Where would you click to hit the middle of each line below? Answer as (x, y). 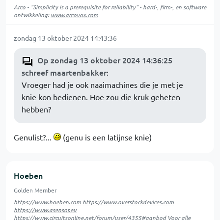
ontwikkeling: (32, 15)
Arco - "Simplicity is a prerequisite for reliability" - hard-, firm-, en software (110, 7)
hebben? (36, 109)
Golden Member (35, 190)
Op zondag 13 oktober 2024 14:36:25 (105, 60)
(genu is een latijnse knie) (106, 137)
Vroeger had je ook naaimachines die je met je (102, 84)
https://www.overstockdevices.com (128, 202)
